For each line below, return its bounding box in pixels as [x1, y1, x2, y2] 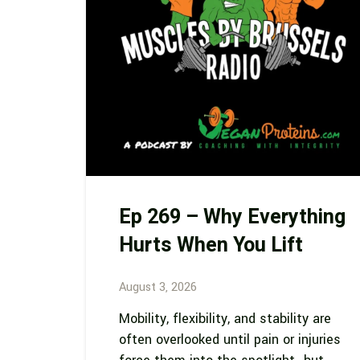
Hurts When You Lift [118, 230, 303, 260]
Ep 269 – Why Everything [118, 202, 346, 232]
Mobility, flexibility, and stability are [118, 309, 331, 328]
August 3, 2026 [118, 279, 197, 297]
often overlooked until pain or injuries [118, 329, 341, 349]
